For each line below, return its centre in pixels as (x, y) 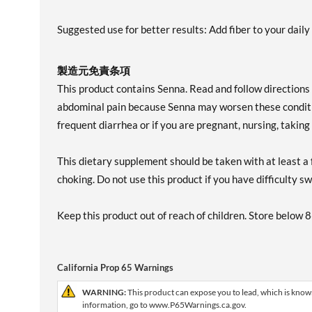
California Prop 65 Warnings (115, 267)
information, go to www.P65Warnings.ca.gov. (164, 305)
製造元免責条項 (94, 70)
